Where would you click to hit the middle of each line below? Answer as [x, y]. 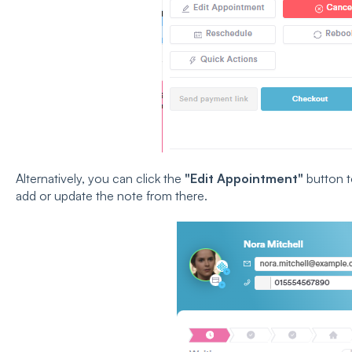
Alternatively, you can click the [98, 179]
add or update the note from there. [111, 196]
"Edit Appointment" [244, 179]
